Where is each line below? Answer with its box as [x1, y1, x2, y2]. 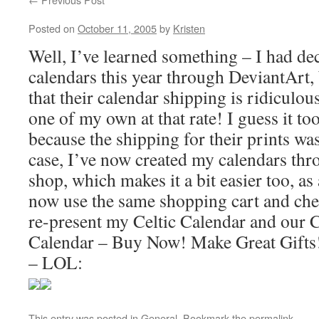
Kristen [173, 21, 205, 36]
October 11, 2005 [78, 21, 157, 36]
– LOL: [28, 250, 83, 274]
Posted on [28, 21, 75, 36]
